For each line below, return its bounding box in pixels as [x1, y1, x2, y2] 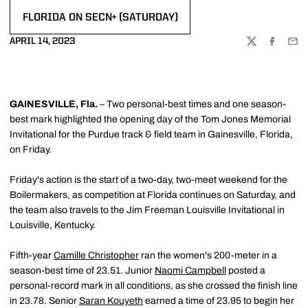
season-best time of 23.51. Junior [10, 265, 155, 276]
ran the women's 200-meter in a [139, 250, 277, 261]
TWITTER [245, 42, 286, 52]
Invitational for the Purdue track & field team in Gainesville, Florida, [10, 129, 293, 140]
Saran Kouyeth [79, 295, 143, 306]
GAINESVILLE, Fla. [10, 98, 100, 109]
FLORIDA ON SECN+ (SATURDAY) [22, 12, 178, 23]
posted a [226, 265, 265, 276]
